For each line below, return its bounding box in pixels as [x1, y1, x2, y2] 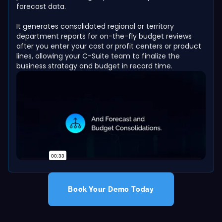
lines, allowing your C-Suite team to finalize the [16, 51, 180, 61]
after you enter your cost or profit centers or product [16, 41, 201, 51]
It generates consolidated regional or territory [16, 21, 174, 31]
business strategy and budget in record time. [16, 61, 172, 71]
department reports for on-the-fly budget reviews [16, 31, 192, 41]
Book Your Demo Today [68, 185, 154, 193]
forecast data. [16, 1, 66, 11]
